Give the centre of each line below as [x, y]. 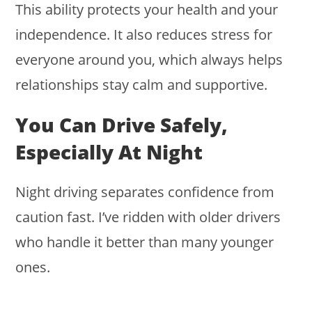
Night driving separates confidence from [145, 192]
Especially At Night [109, 152]
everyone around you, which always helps [149, 60]
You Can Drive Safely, [122, 125]
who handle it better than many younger [145, 242]
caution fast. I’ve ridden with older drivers [148, 217]
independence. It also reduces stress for [144, 35]
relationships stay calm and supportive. [142, 85]
